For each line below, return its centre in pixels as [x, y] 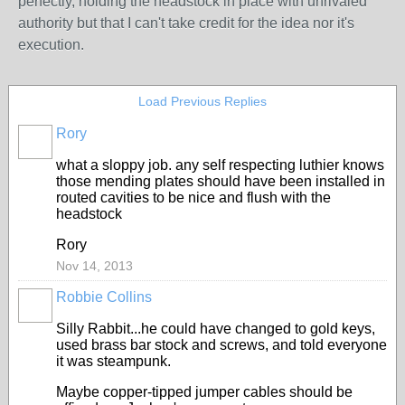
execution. [51, 45]
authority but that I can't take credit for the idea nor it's [186, 23]
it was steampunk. [113, 361]
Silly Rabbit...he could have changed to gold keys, [216, 329]
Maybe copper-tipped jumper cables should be [204, 392]
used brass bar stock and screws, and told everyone [221, 345]
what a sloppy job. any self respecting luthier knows [220, 165]
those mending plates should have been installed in [221, 181]
